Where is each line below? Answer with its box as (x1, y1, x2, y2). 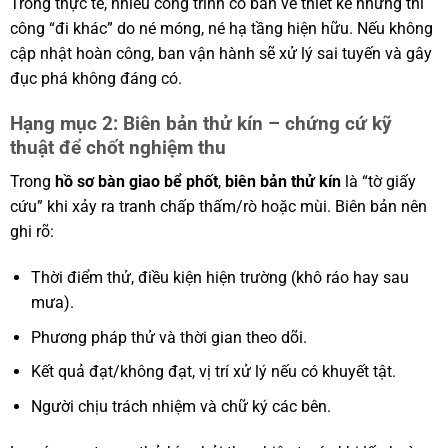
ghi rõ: (9, 222, 54, 242)
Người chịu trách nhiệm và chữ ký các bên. (30, 396, 331, 416)
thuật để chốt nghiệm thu (9, 135, 226, 159)
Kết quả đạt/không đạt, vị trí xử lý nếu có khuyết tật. (30, 362, 396, 382)
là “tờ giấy (340, 172, 416, 192)
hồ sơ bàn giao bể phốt (54, 172, 218, 192)
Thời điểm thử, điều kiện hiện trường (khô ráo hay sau (30, 267, 409, 287)
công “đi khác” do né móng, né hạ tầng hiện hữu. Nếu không (9, 18, 433, 38)
